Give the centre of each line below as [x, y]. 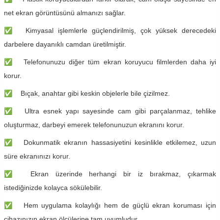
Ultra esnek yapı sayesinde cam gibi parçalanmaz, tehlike [120, 111]
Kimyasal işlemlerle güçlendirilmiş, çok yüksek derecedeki [121, 30]
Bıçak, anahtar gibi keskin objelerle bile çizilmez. [95, 93]
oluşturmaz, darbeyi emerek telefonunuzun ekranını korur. [94, 124]
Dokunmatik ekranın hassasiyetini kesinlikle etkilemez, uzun [120, 142]
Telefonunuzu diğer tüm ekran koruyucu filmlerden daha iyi [120, 62]
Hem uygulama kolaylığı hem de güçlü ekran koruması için [120, 205]
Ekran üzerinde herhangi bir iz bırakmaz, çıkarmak [123, 174]
